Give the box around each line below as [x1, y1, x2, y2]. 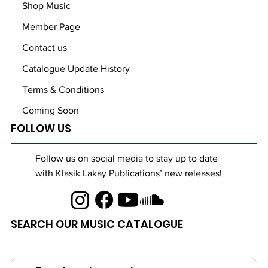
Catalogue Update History [22, 63, 130, 74]
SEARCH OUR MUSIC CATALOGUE [10, 216, 183, 232]
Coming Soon [22, 105, 79, 115]
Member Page [22, 21, 80, 32]
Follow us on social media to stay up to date [35, 153, 218, 163]
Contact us [22, 42, 67, 53]
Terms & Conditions [22, 84, 104, 95]
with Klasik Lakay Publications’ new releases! [35, 167, 223, 178]
